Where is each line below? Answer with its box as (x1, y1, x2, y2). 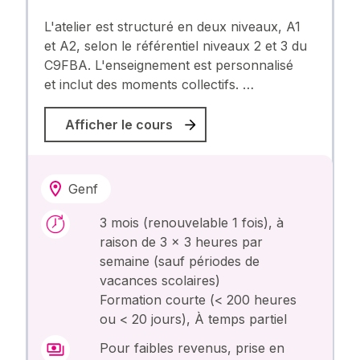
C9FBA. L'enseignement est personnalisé (43, 57, 293, 74)
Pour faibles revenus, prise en (100, 340, 285, 357)
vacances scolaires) (100, 272, 221, 289)
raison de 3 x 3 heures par (100, 234, 264, 251)
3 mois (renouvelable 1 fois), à (100, 215, 284, 231)
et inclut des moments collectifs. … (43, 76, 254, 93)
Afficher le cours (64, 117, 173, 133)
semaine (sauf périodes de (100, 253, 260, 270)
